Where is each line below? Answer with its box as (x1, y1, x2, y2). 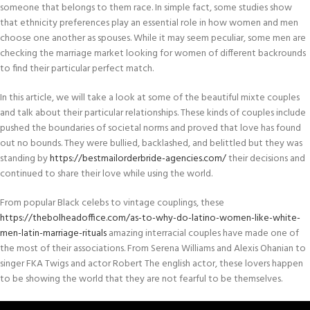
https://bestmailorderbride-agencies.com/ (50, 150, 226, 167)
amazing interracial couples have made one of (107, 225, 299, 241)
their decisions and (226, 150, 305, 167)
